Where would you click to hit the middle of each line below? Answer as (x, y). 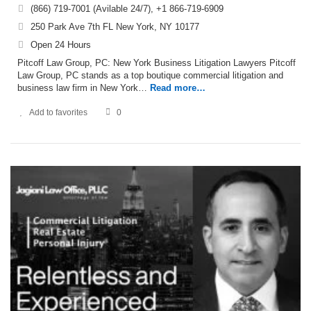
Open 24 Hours (61, 44)
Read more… (178, 87)
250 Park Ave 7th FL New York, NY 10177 (115, 26)
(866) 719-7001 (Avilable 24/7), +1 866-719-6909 (127, 8)
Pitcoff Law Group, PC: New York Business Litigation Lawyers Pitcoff (157, 62)
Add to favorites (58, 112)
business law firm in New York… (82, 87)
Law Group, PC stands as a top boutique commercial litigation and (150, 75)
